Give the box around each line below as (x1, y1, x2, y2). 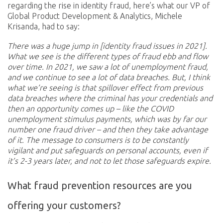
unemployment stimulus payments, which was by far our (7, 114, 207, 123)
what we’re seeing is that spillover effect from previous (7, 83, 203, 92)
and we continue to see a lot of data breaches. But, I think (7, 72, 210, 82)
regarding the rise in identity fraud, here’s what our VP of (7, 1, 210, 10)
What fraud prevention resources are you (7, 180, 192, 192)
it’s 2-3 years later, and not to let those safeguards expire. (7, 156, 211, 165)
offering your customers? (7, 200, 121, 212)
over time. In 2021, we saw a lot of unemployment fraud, (7, 62, 208, 71)
